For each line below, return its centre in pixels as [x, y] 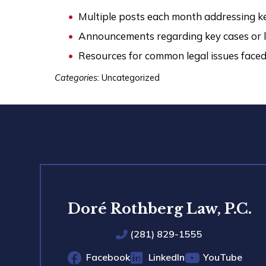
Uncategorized [131, 77]
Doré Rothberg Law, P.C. [159, 208]
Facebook [108, 257]
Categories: [78, 77]
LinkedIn [166, 257]
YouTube [222, 257]
